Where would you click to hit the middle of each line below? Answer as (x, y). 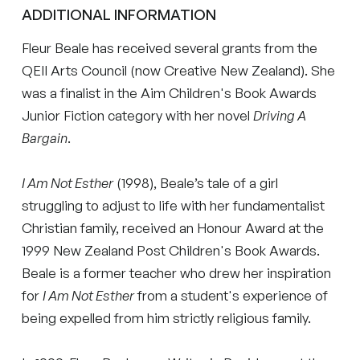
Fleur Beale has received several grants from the (170, 47)
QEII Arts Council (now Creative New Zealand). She (179, 70)
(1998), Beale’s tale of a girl (196, 182)
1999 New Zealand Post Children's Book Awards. (171, 250)
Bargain (45, 137)
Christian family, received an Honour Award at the (173, 227)
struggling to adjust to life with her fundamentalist (174, 205)
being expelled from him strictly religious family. (167, 317)
